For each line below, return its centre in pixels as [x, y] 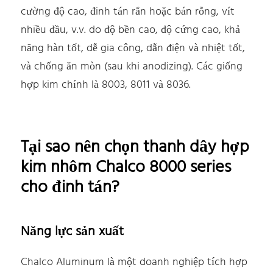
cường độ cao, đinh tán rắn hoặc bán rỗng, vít [128, 12]
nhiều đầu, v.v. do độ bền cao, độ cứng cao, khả [131, 30]
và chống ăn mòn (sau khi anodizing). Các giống [132, 67]
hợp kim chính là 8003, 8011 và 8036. [106, 85]
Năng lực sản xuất [73, 232]
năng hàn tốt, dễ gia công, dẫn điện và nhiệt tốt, [133, 49]
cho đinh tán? [70, 188]
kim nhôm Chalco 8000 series [126, 168]
